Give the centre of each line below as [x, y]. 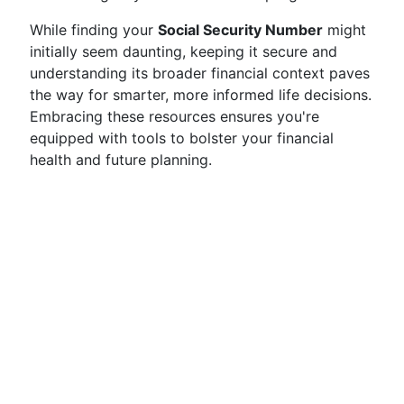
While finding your [94, 30]
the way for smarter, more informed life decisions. [201, 95]
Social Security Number [240, 30]
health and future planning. [121, 160]
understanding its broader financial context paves [200, 73]
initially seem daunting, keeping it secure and [184, 51]
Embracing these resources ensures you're [174, 116]
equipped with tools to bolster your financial [182, 138]
